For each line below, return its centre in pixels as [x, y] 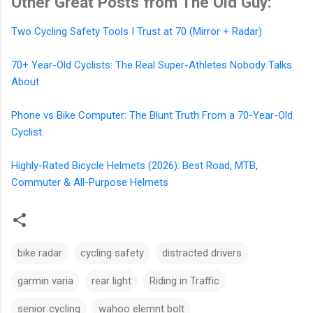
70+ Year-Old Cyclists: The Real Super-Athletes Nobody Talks [152, 65]
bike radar [40, 253]
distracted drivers [202, 253]
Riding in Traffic [184, 281]
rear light [111, 281]
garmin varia [45, 281]
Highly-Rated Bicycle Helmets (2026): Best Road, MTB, [134, 166]
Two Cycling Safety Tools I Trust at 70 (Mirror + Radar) [137, 32]
